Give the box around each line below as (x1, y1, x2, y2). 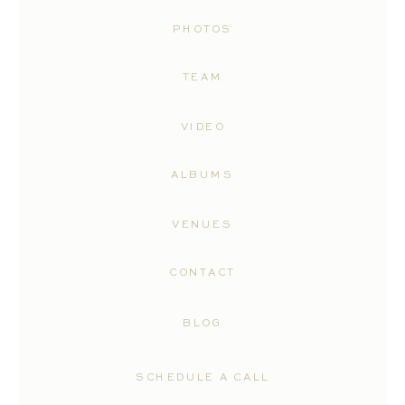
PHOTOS (173, 24, 232, 36)
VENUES (171, 220, 234, 231)
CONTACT (169, 268, 236, 278)
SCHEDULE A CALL (135, 372, 270, 384)
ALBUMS (171, 170, 234, 182)
